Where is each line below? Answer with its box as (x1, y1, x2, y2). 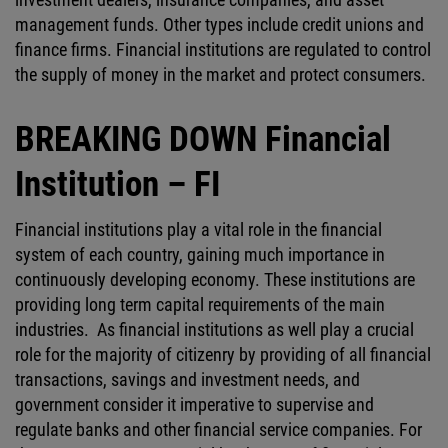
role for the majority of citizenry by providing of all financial (15, 344, 431, 365)
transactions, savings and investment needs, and (15, 369, 360, 390)
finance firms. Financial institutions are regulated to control (15, 39, 431, 60)
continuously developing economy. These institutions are (15, 269, 415, 290)
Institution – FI (15, 164, 220, 205)
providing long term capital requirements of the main (15, 294, 385, 315)
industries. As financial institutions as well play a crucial (15, 319, 414, 340)
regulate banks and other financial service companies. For (15, 419, 422, 440)
